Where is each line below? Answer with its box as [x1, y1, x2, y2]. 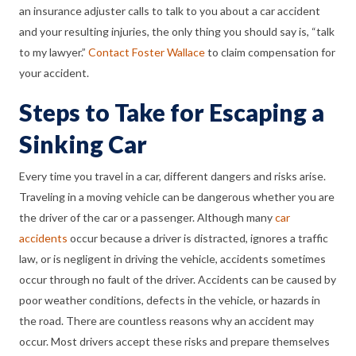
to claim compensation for [205, 45, 335, 60]
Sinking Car [19, 130, 147, 159]
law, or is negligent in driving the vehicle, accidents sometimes [19, 252, 326, 266]
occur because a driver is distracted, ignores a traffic [68, 231, 328, 246]
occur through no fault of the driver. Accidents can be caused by [19, 273, 336, 287]
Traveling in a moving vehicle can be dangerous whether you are [19, 190, 335, 204]
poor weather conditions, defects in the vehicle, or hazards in [19, 293, 320, 308]
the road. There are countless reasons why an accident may [19, 314, 314, 328]
